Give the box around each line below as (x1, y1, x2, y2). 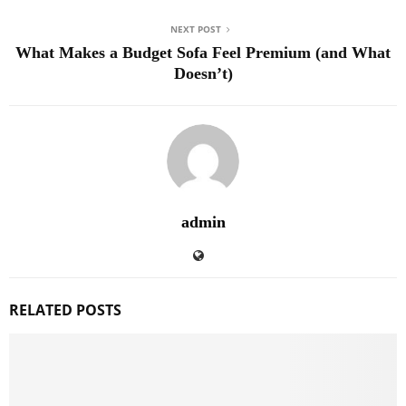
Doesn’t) (173, 63, 233, 82)
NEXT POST (170, 22, 221, 35)
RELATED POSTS (9, 299, 121, 320)
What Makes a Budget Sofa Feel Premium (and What (15, 43, 391, 62)
